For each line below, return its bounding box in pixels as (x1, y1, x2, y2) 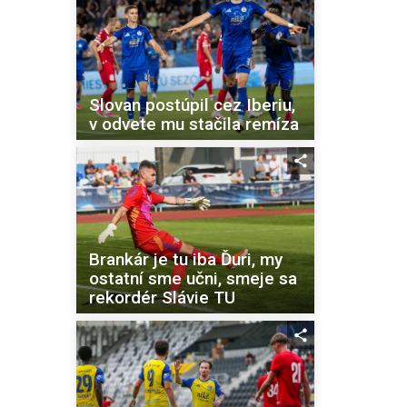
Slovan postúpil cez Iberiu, (88, 94, 295, 115)
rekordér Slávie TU (88, 287, 235, 309)
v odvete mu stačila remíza (88, 113, 299, 134)
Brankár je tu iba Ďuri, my (88, 249, 283, 271)
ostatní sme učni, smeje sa (88, 268, 297, 290)
